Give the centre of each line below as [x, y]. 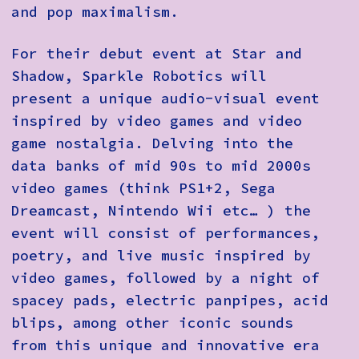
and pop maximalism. [104, 12]
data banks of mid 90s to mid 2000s [161, 166]
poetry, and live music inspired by [161, 256]
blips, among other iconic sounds [152, 323]
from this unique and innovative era [165, 346]
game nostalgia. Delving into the [152, 144]
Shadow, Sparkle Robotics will [139, 77]
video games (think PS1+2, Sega [143, 189]
